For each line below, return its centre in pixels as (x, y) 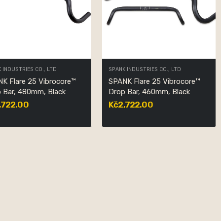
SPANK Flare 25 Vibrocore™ (154, 81)
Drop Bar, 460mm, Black (149, 92)
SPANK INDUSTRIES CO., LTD (145, 70)
